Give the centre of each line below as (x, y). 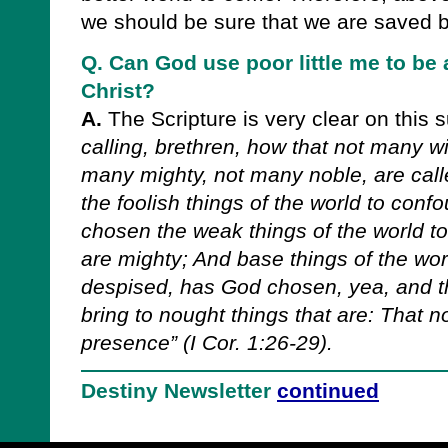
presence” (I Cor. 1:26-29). (207, 343)
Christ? (118, 91)
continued (328, 390)
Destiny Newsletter (179, 390)
